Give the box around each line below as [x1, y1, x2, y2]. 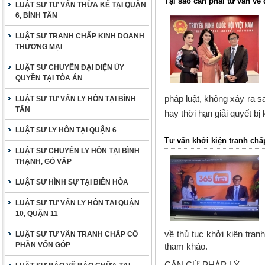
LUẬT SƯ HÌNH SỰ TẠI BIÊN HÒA [15, 178, 128, 186]
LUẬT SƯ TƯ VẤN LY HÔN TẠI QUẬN [15, 199, 140, 207]
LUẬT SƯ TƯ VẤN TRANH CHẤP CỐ [15, 230, 138, 238]
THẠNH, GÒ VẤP [15, 157, 72, 166]
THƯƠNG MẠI [15, 43, 62, 51]
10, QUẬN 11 [15, 209, 58, 218]
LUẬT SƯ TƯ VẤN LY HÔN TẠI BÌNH [15, 95, 136, 103]
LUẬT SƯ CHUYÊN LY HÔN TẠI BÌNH [15, 147, 140, 155]
